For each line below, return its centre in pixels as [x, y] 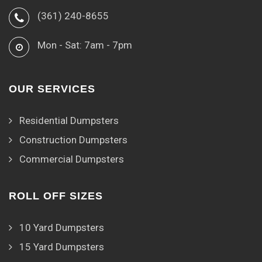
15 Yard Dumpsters [62, 247]
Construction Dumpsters [73, 140]
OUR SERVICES [52, 89]
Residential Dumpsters [69, 121]
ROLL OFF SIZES [56, 196]
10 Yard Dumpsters [62, 228]
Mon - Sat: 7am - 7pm [85, 45]
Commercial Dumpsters [72, 159]
